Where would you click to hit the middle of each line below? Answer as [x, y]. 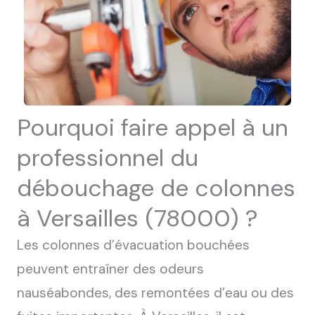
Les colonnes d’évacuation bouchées [133, 245]
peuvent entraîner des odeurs [110, 269]
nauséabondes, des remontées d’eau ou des [155, 293]
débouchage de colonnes [156, 188]
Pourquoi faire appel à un [153, 128]
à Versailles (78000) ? [137, 218]
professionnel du [108, 158]
